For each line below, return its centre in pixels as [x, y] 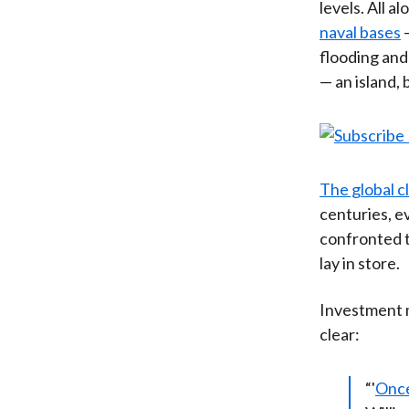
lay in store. [359, 262]
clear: [339, 334]
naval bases [360, 31]
